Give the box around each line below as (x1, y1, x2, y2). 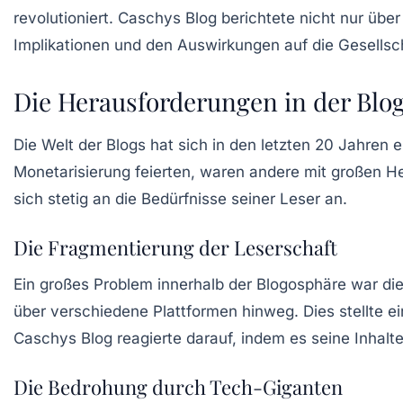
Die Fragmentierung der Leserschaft (13, 233, 337, 261)
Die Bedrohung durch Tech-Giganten (13, 372, 343, 400)
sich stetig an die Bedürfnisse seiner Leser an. (13, 189, 347, 208)
